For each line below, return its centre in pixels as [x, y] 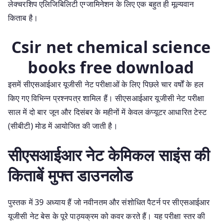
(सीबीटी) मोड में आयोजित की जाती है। [63, 126]
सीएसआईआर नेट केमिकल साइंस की [109, 155]
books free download [111, 67]
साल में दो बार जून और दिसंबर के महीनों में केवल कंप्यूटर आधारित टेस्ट [108, 112]
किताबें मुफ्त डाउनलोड [71, 175]
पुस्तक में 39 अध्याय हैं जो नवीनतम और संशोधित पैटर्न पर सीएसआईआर [109, 202]
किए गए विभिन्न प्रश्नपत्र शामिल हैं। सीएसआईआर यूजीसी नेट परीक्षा [106, 98]
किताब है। [23, 18]
